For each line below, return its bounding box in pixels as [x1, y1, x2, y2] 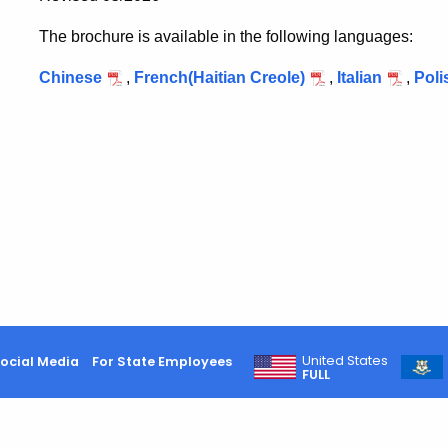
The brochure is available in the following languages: [39, 28, 413, 45]
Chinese [39, 69, 102, 86]
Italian [337, 69, 382, 86]
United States [302, 351, 389, 369]
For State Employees [91, 352, 232, 370]
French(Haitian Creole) [134, 69, 305, 86]
